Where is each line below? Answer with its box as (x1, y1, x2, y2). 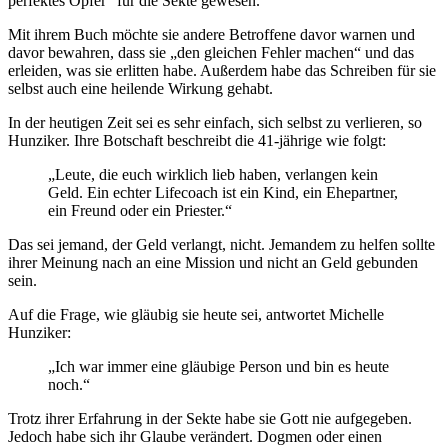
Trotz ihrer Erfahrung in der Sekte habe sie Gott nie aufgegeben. (8, 409, 412, 427)
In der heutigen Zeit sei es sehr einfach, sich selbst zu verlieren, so (8, 113, 422, 131)
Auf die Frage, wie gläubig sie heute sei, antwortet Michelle (8, 305, 384, 323)
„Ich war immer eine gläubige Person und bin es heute (48, 357, 389, 375)
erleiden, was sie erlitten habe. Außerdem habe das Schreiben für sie (8, 61, 436, 79)
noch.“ (48, 375, 90, 393)
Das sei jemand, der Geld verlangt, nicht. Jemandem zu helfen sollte (8, 235, 435, 253)
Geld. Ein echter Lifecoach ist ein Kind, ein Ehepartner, (48, 183, 398, 201)
